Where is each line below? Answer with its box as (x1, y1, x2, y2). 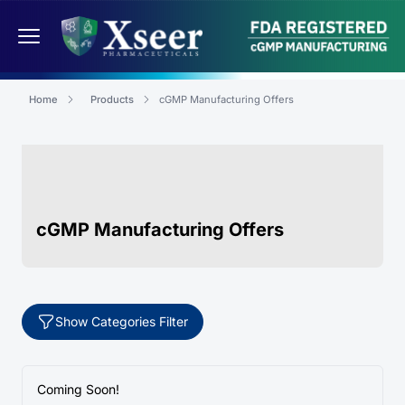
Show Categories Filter (55, 314, 188, 329)
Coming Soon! (37, 381, 119, 397)
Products (90, 93, 134, 106)
